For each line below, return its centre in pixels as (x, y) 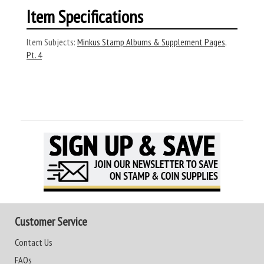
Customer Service (51, 222)
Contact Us (34, 242)
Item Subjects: (51, 42)
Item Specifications (85, 16)
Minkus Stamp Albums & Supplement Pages (151, 42)
